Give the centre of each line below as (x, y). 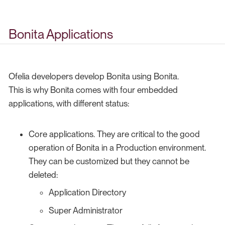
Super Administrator (86, 210)
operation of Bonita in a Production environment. (117, 147)
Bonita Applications (61, 34)
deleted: (43, 175)
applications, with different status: (69, 103)
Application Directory (87, 193)
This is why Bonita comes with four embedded (93, 90)
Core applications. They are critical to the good (114, 134)
